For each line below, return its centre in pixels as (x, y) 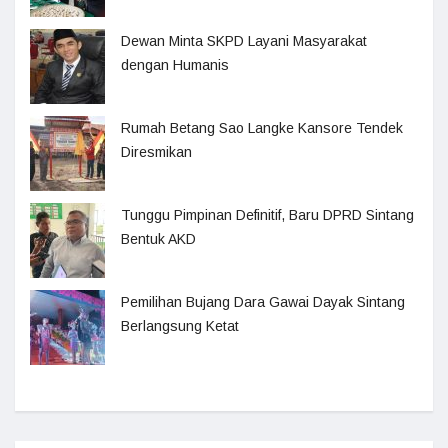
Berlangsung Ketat (180, 325)
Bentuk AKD (158, 238)
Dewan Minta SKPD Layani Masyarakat (244, 40)
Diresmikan (156, 151)
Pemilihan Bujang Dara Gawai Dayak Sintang (263, 301)
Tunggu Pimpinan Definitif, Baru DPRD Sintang (267, 214)
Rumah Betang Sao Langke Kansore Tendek (262, 127)
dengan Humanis (175, 64)
